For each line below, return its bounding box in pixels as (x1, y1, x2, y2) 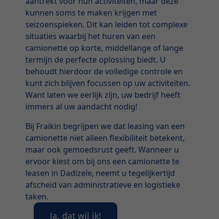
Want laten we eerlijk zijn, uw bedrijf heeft (25, 89, 181, 100)
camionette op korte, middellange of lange (25, 42, 184, 53)
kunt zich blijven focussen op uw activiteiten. (25, 77, 191, 88)
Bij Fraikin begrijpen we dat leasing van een (25, 120, 185, 131)
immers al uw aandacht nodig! (25, 101, 138, 112)
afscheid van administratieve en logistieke (25, 179, 181, 190)
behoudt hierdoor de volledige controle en (25, 66, 183, 77)
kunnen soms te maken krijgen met (25, 7, 157, 18)
